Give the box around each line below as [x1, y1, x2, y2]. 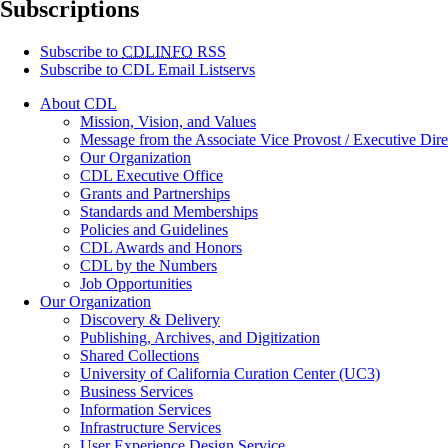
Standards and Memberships [80, 203, 258, 221]
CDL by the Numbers [80, 257, 217, 275]
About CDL [40, 95, 117, 113]
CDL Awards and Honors [80, 239, 242, 257]
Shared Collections [80, 347, 199, 365]
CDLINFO [122, 43, 193, 61]
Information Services [80, 401, 211, 419]
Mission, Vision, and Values [80, 113, 256, 131]
